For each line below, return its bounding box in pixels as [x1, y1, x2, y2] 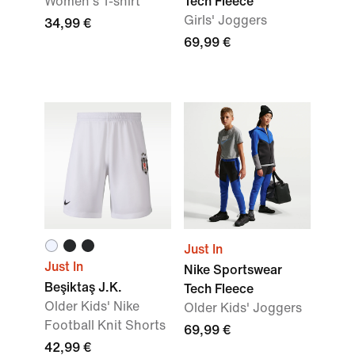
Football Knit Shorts [44, 319, 166, 332]
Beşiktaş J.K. [44, 281, 122, 294]
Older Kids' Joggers [184, 301, 302, 315]
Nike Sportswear [184, 263, 282, 277]
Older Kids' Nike [44, 300, 139, 313]
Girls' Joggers [184, 13, 267, 27]
